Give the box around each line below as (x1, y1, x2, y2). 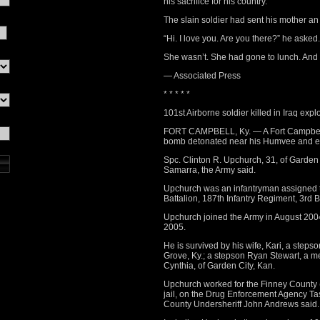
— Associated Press (164, 71, 241, 81)
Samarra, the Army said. (164, 165, 256, 175)
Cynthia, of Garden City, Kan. (164, 261, 275, 271)
